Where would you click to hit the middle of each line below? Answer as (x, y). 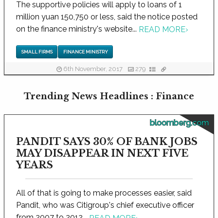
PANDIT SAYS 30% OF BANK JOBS (107, 142)
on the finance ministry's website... (77, 29)
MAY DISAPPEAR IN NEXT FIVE (102, 154)
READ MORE (162, 30)
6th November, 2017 (93, 69)
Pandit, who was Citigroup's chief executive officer (105, 205)
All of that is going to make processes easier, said (104, 193)
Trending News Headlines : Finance (109, 97)
